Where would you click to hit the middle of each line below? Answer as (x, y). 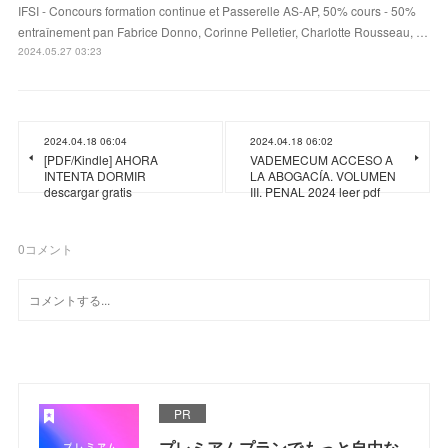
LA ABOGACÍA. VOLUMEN (323, 175)
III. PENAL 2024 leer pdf (315, 191)
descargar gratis (88, 191)
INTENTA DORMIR (95, 175)
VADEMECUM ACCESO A (321, 159)
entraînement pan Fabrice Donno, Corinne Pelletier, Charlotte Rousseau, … (223, 31)
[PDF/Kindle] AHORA (101, 159)
